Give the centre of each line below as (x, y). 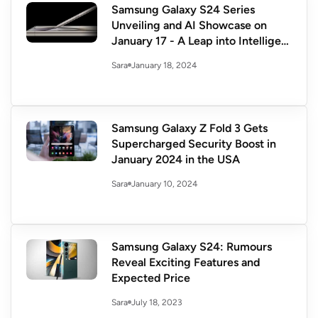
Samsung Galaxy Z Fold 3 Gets (190, 128)
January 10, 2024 (164, 183)
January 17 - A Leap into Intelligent (202, 41)
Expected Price (151, 278)
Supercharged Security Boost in (194, 144)
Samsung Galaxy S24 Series (183, 10)
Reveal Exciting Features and (186, 263)
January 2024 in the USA (176, 160)
